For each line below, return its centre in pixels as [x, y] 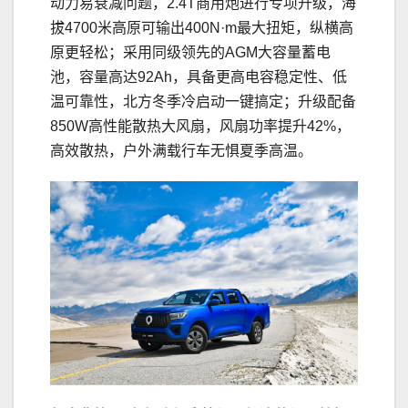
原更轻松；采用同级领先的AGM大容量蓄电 [190, 52]
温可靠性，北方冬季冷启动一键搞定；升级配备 [203, 101]
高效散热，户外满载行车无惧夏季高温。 [181, 150]
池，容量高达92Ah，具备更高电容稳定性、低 [199, 76]
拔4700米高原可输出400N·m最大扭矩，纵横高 [202, 27]
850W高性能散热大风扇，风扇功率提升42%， [200, 126]
